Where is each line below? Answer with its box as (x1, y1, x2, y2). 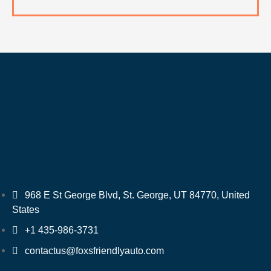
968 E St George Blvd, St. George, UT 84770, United (25, 189, 250, 200)
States (12, 204, 39, 215)
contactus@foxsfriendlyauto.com (25, 245, 164, 256)
